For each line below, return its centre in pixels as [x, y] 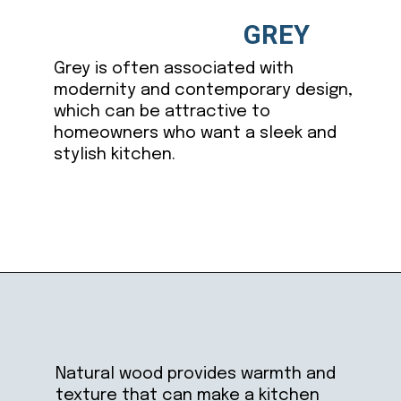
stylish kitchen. [114, 155]
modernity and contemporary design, [203, 90]
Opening [75, 298]
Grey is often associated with [173, 69]
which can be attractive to [162, 112]
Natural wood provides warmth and [195, 374]
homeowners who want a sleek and [195, 133]
